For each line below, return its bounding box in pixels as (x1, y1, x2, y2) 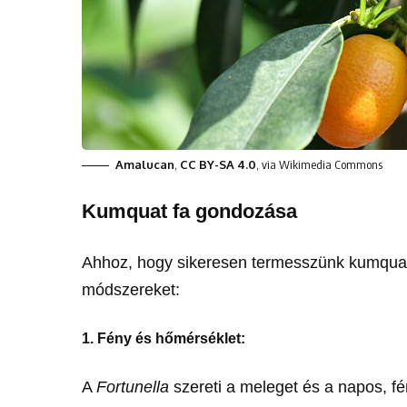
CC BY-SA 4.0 (180, 156, 257, 172)
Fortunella (96, 377, 170, 396)
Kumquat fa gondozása (82, 199, 298, 223)
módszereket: (82, 280, 181, 299)
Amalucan (115, 156, 175, 172)
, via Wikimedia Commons (256, 156, 383, 172)
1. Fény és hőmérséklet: (82, 330, 246, 346)
